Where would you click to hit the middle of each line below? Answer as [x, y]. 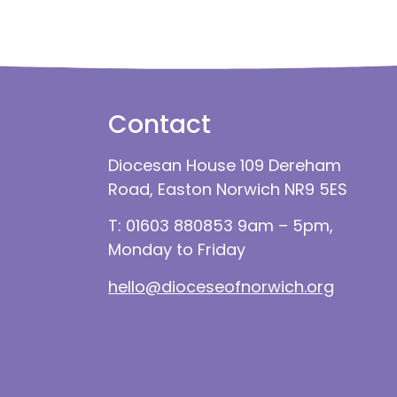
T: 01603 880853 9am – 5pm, [221, 226]
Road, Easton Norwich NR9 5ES [228, 189]
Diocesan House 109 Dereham [225, 165]
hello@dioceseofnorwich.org [221, 286]
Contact [160, 124]
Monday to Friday [177, 250]
